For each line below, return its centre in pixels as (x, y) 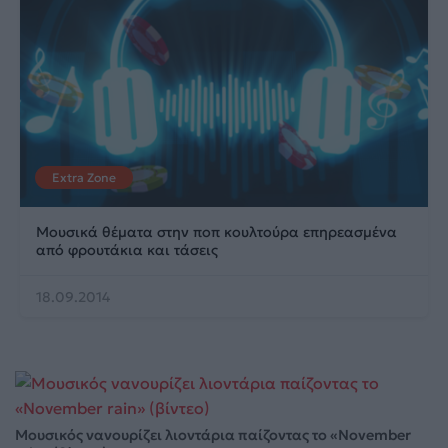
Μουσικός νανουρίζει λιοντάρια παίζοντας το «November (213, 434)
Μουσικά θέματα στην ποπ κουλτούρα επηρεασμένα (216, 231)
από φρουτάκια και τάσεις (127, 249)
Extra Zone (84, 177)
